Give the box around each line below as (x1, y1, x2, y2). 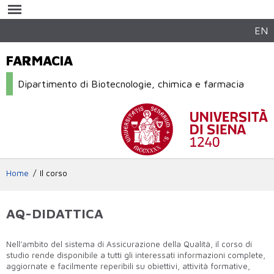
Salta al (100, 1, 128, 11)
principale (100, 23, 138, 33)
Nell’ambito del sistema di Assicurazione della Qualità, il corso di (6, 239, 252, 249)
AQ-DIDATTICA (6, 205, 103, 221)
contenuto (100, 12, 139, 22)
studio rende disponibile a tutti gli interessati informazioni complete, (6, 250, 265, 260)
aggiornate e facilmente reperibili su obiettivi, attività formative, (6, 261, 250, 271)
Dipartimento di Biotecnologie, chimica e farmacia (18, 78, 245, 90)
